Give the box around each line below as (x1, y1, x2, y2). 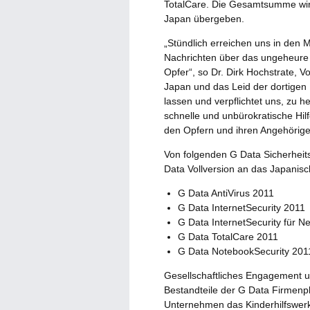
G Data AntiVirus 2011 (178, 187, 274, 199)
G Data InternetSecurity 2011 (178, 201, 305, 213)
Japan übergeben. (164, 12, 244, 24)
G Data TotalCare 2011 (178, 230, 278, 242)
